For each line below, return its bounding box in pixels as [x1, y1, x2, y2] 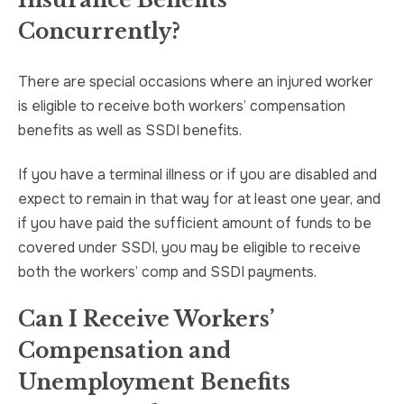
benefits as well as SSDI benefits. [18, 121, 242, 141]
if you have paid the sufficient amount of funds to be [18, 214, 372, 234]
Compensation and [18, 338, 231, 364]
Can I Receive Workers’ [18, 307, 273, 333]
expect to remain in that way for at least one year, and [18, 189, 381, 209]
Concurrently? [18, 19, 180, 45]
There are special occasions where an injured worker [18, 72, 373, 92]
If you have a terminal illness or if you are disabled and [18, 165, 377, 185]
